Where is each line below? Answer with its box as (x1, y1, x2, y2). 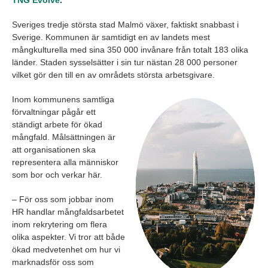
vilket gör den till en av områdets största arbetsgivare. (12, 70, 215, 80)
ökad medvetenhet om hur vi (12, 245, 120, 255)
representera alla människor (12, 157, 118, 167)
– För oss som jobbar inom (12, 194, 114, 205)
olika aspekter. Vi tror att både (12, 232, 125, 242)
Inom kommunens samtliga (12, 95, 114, 105)
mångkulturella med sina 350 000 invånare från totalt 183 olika (12, 45, 248, 55)
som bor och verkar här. (12, 170, 102, 180)
